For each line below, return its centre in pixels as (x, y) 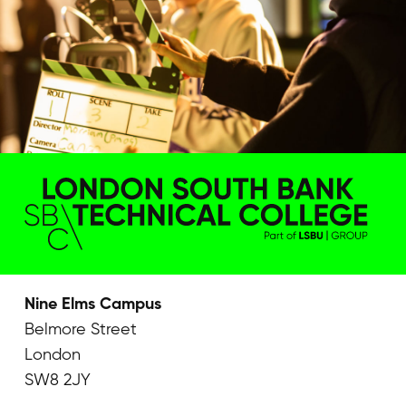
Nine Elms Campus (93, 303)
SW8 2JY (58, 379)
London (53, 353)
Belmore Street (81, 328)
